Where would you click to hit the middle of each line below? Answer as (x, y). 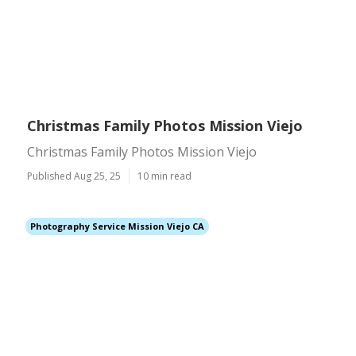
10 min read (164, 176)
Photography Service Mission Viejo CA (117, 226)
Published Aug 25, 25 (74, 176)
